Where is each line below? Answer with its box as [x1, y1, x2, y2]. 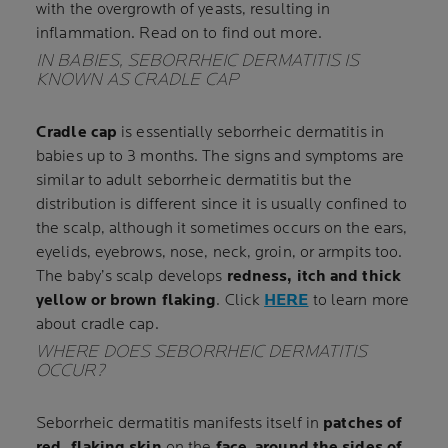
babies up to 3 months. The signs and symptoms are [36, 147, 404, 166]
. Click [216, 291, 265, 310]
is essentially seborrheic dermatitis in [117, 123, 385, 142]
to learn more [308, 291, 409, 310]
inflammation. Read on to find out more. [36, 24, 322, 43]
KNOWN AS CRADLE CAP [36, 69, 238, 90]
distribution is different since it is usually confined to [36, 195, 407, 214]
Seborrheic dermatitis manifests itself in [36, 414, 324, 433]
